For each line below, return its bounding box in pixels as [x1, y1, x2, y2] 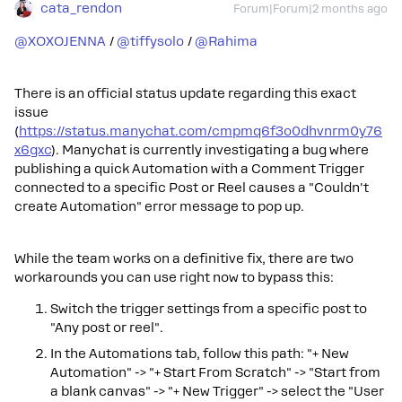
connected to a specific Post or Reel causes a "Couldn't [14, 179, 369, 195]
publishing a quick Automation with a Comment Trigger [14, 161, 364, 176]
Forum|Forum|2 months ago [233, 2, 388, 15]
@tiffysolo [117, 33, 184, 48]
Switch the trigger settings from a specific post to [50, 301, 367, 316]
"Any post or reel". [50, 319, 163, 335]
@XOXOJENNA [14, 33, 106, 48]
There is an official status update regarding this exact [14, 85, 356, 100]
